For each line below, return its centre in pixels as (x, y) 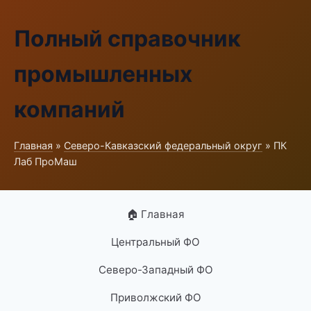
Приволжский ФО (155, 297)
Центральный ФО (155, 242)
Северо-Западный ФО (155, 270)
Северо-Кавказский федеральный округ (163, 145)
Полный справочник (127, 39)
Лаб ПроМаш (45, 161)
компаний (69, 109)
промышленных (103, 74)
